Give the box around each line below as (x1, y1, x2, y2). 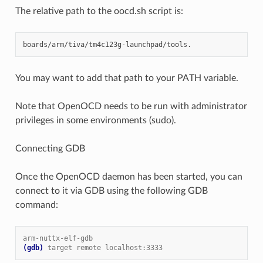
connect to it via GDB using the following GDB (15, 186, 208, 195)
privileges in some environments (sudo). (15, 115, 176, 125)
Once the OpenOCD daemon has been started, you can (15, 171, 242, 181)
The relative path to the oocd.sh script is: (15, 6, 183, 16)
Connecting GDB (15, 143, 85, 153)
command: (15, 200, 58, 210)
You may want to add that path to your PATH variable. (15, 73, 238, 83)
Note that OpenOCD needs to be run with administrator (15, 101, 247, 111)
